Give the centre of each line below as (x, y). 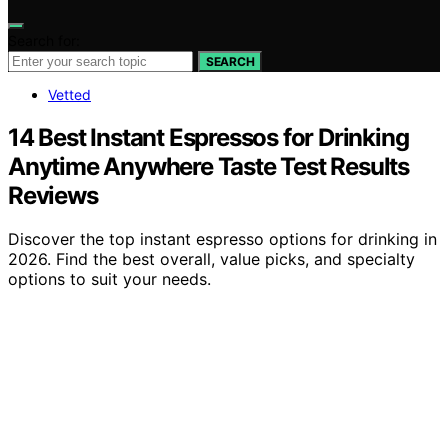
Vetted (69, 94)
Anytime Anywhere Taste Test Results (208, 166)
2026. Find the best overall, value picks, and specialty (211, 259)
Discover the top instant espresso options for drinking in (222, 239)
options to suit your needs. (109, 279)
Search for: (44, 40)
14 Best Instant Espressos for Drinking (208, 137)
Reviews (53, 195)
